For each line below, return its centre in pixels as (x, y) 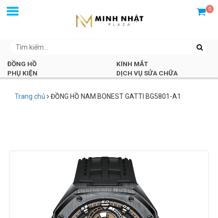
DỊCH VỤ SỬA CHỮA (147, 73)
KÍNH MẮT (132, 64)
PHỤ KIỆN (22, 73)
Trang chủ (30, 96)
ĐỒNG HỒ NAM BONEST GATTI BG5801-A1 (116, 96)
